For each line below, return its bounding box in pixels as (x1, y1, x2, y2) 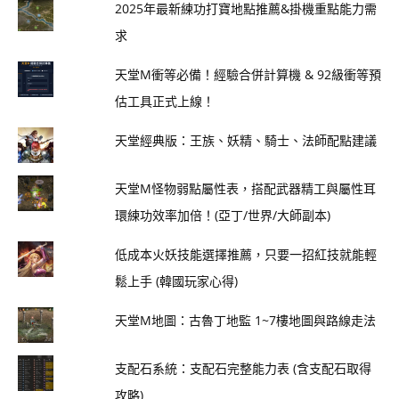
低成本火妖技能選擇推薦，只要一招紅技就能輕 (114, 246, 377, 264)
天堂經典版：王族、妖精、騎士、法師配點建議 (114, 132, 377, 150)
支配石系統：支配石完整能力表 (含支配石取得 (114, 360, 371, 378)
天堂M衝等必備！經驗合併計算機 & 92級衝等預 (114, 66, 381, 84)
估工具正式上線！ (114, 93, 215, 110)
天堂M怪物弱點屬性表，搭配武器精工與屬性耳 (114, 180, 376, 198)
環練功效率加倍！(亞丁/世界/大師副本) (114, 207, 330, 224)
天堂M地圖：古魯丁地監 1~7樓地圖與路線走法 (114, 312, 376, 330)
